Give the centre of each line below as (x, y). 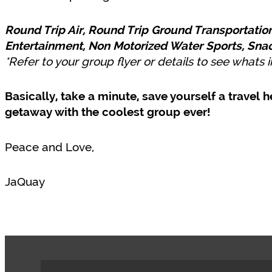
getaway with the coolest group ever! (107, 113)
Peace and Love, (49, 148)
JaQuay (25, 182)
